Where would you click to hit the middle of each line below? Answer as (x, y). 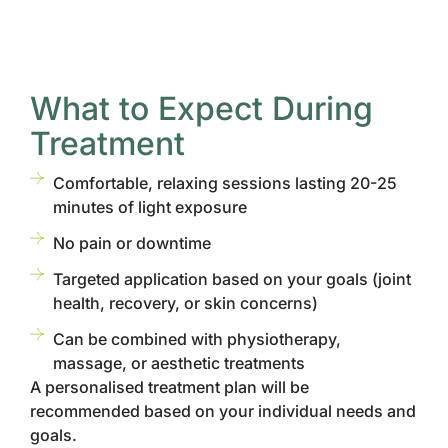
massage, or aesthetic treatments (178, 363)
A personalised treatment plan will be (169, 387)
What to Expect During (201, 108)
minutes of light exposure (149, 207)
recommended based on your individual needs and (223, 411)
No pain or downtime (131, 243)
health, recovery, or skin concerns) (185, 303)
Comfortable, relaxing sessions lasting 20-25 (224, 183)
